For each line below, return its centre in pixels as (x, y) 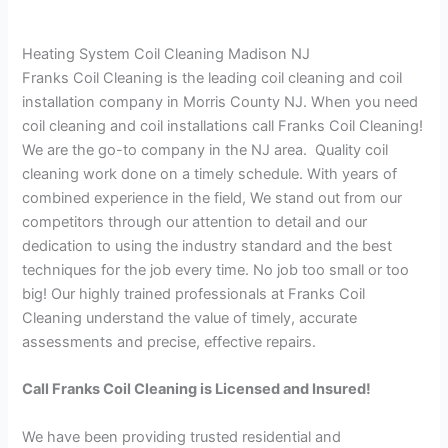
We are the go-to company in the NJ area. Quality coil (205, 150)
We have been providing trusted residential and (182, 436)
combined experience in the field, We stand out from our (212, 198)
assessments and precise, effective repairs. (169, 342)
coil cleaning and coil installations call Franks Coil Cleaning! (223, 126)
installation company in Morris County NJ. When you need (220, 102)
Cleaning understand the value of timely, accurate (190, 318)
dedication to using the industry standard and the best (207, 246)
